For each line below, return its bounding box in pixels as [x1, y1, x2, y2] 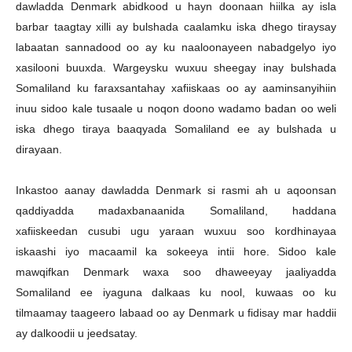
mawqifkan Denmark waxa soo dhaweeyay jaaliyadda [16, 266, 336, 278]
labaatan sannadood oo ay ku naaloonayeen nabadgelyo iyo [16, 41, 336, 53]
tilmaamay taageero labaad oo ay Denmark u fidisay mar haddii [16, 306, 336, 319]
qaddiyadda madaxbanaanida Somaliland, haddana [16, 204, 336, 217]
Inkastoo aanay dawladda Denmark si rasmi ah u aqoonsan [16, 184, 336, 196]
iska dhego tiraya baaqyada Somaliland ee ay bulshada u [16, 123, 336, 135]
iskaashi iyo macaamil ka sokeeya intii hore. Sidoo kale [16, 245, 336, 258]
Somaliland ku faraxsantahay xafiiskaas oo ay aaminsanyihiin [16, 82, 336, 94]
